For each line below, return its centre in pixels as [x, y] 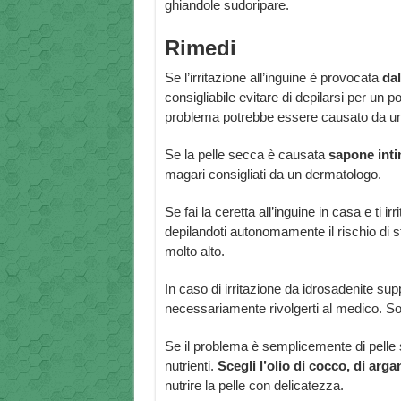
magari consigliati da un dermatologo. [273, 175]
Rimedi [200, 48]
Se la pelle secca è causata [246, 155]
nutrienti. [191, 366]
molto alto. [194, 252]
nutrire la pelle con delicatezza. [254, 386]
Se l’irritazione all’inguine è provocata [273, 78]
